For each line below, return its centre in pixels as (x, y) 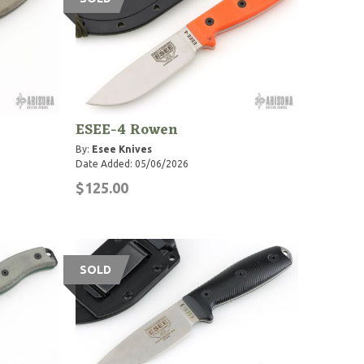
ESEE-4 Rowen (127, 130)
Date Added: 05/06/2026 (132, 163)
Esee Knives (122, 149)
